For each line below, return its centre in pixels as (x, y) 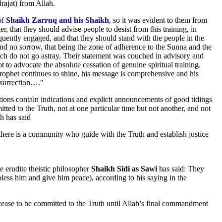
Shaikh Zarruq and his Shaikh (57, 20)
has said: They (181, 169)
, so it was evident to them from (158, 20)
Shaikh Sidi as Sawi (124, 169)
